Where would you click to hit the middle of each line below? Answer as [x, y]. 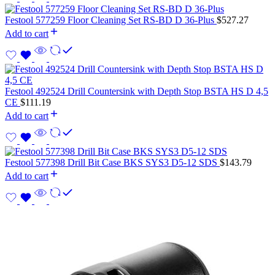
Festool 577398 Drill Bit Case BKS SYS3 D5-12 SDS [112, 162]
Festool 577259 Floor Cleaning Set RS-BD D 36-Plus [111, 20]
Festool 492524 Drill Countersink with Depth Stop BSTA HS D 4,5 [137, 91]
